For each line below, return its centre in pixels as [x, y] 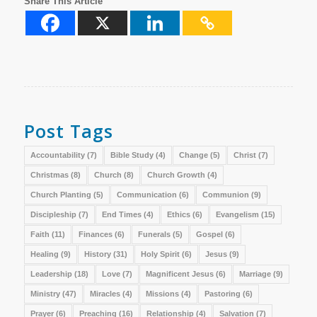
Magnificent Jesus [179, 274]
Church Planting [60, 195]
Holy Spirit [160, 254]
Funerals [154, 235]
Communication [146, 195]
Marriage [255, 274]
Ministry [45, 294]
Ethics [178, 215]
